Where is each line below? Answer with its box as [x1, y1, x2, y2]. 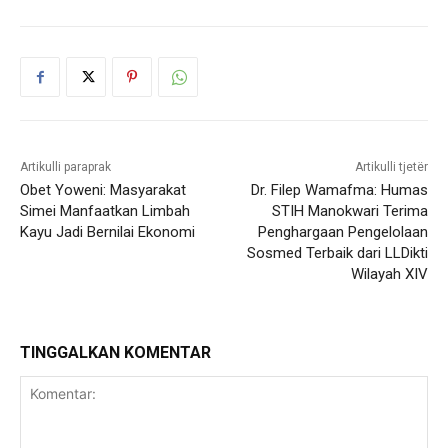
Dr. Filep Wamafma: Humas [250, 181, 428, 199]
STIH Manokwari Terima [271, 202, 428, 220]
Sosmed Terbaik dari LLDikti [246, 244, 428, 262]
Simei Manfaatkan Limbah [20, 202, 190, 220]
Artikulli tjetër [354, 160, 428, 174]
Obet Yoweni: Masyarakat [20, 181, 186, 199]
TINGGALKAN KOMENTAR [20, 343, 211, 362]
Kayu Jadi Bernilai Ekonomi [20, 223, 195, 241]
